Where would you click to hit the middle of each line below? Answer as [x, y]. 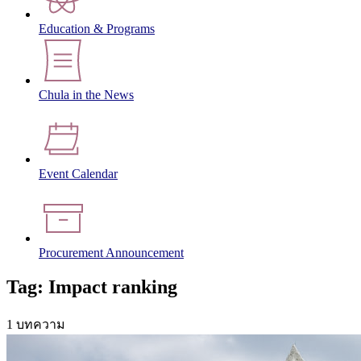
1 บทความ [36, 324]
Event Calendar [78, 174]
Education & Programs [97, 29]
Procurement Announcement [111, 253]
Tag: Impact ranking [92, 286]
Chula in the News [86, 95]
